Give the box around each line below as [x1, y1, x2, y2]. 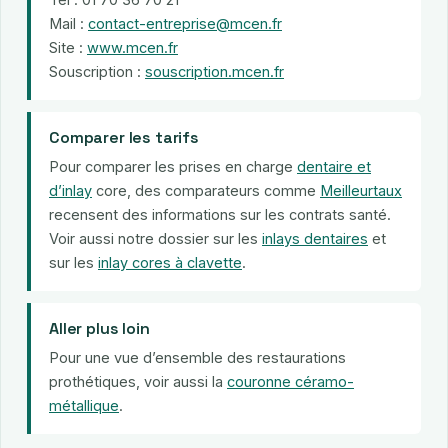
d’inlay [49, 181, 92, 199]
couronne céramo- [227, 372, 354, 390]
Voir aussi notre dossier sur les [49, 229, 262, 247]
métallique [49, 396, 119, 414]
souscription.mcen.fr [145, 62, 284, 80]
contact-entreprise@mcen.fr [88, 14, 282, 32]
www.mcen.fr [87, 38, 178, 56]
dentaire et [297, 157, 371, 175]
